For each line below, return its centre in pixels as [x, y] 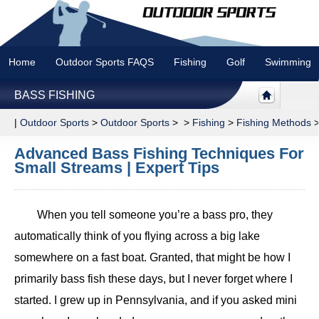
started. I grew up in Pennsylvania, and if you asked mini [156, 300]
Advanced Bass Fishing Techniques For [159, 153]
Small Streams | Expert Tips [117, 168]
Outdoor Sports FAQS [105, 62]
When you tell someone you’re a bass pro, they [155, 215]
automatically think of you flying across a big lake [137, 236]
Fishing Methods [274, 122]
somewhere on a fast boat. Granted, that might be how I [152, 257]
